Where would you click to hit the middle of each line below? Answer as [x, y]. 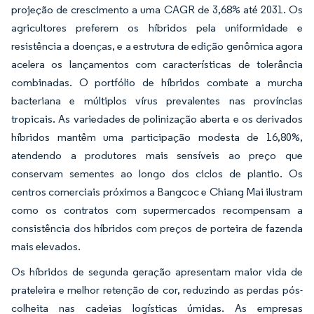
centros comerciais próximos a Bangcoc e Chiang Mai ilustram [157, 192]
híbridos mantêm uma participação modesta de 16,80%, [157, 137]
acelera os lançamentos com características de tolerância [157, 64]
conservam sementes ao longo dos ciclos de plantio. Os [157, 173]
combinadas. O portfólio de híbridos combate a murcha [157, 82]
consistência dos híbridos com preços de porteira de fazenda [157, 228]
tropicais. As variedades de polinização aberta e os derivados [157, 119]
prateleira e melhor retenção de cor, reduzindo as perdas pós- [157, 290]
